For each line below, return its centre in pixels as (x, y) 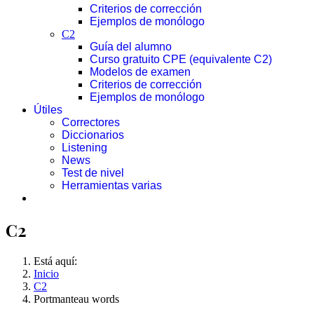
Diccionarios (93, 135)
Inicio (46, 273)
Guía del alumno (131, 47)
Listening (84, 148)
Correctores (91, 122)
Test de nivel (93, 173)
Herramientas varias (112, 185)
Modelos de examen (140, 72)
